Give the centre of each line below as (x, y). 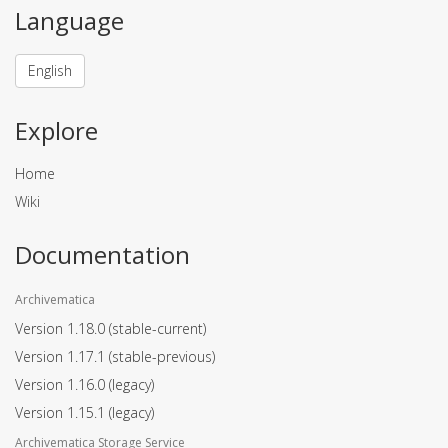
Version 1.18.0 (62, 329)
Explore (56, 131)
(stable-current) (157, 329)
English (50, 71)
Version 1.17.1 (62, 357)
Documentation (102, 255)
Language (69, 21)
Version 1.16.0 (62, 385)
